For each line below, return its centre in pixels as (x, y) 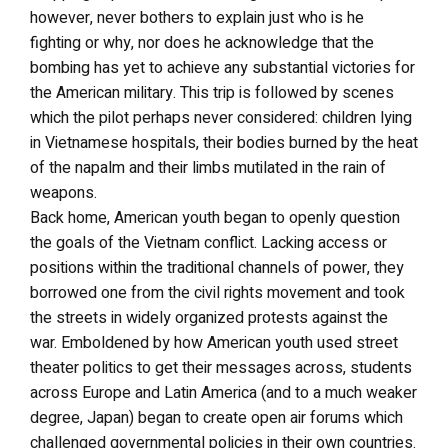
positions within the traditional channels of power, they (217, 267)
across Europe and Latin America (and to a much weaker (223, 392)
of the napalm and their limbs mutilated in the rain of (208, 167)
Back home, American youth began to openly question (215, 217)
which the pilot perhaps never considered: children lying (221, 117)
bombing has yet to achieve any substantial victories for (222, 67)
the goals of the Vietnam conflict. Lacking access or (208, 242)
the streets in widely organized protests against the (209, 317)
